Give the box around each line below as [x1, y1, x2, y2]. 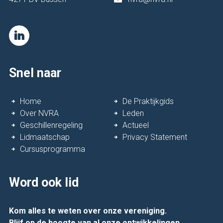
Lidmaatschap [20, 132, 70, 142]
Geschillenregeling [20, 120, 83, 130]
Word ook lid [9, 175, 79, 190]
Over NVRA [20, 109, 59, 118]
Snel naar [9, 66, 62, 81]
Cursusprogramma [20, 144, 86, 154]
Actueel [122, 120, 149, 130]
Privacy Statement [122, 132, 187, 142]
